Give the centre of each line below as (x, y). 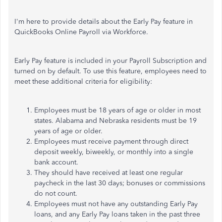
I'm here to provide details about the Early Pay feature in (104, 22)
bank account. (56, 162)
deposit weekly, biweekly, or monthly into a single (114, 152)
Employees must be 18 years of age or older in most (117, 110)
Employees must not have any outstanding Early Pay (116, 204)
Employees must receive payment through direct (111, 141)
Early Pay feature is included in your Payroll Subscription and (111, 61)
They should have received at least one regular (109, 173)
